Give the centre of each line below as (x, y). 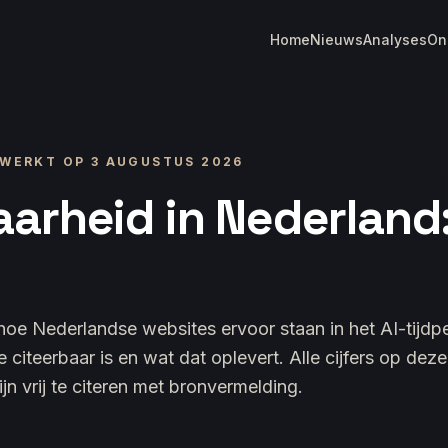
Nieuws (336, 39)
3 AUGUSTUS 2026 (167, 161)
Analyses (395, 39)
